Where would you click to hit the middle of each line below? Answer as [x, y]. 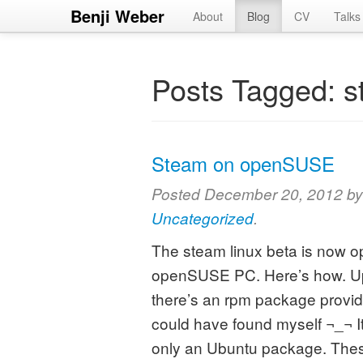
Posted [178, 194]
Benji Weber [117, 16]
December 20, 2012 [273, 194]
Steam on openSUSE [243, 163]
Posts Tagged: [243, 89]
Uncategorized [203, 218]
